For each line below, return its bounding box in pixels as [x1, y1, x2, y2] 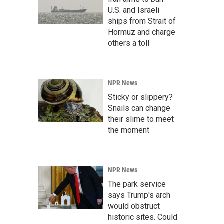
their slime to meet [108, 114, 174, 124]
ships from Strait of [108, 16, 176, 26]
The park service [108, 179, 166, 189]
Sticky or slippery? [108, 92, 173, 102]
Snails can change [108, 103, 170, 113]
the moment [108, 125, 149, 135]
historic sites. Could [108, 212, 177, 222]
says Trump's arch [108, 190, 170, 200]
